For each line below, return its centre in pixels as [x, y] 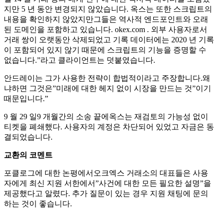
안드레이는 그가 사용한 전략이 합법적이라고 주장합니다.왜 [107, 78]
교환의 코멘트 [28, 155]
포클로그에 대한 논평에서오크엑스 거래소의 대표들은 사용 [106, 173]
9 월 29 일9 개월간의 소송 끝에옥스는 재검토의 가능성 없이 [106, 116]
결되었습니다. [28, 137]
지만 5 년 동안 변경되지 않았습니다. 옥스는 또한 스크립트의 [108, 9]
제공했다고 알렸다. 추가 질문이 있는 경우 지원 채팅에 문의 [106, 193]
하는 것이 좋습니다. [38, 203]
